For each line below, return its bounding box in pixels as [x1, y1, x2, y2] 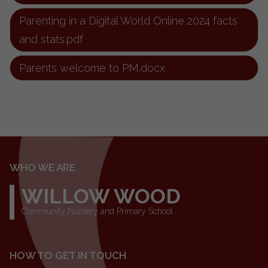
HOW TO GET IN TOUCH [10, 249, 126, 261]
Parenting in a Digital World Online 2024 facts [19, 14, 237, 27]
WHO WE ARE [10, 162, 75, 173]
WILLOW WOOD [22, 184, 181, 208]
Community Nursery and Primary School [22, 206, 173, 216]
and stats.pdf [19, 33, 83, 45]
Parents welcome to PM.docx [19, 62, 165, 74]
